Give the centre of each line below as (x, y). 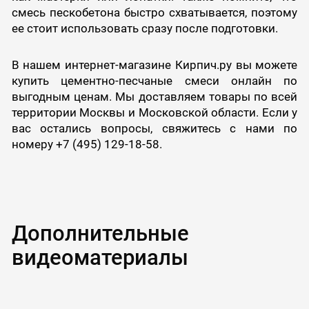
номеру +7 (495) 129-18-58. (87, 144)
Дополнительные (100, 233)
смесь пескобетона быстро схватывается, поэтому (154, 13)
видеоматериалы (100, 257)
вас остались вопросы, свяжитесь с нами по (154, 129)
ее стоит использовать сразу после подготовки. (144, 29)
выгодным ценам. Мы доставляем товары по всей (154, 97)
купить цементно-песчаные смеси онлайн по (154, 81)
